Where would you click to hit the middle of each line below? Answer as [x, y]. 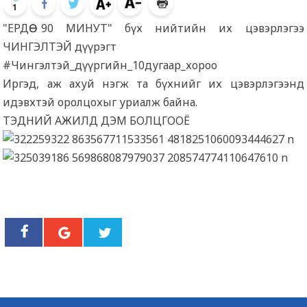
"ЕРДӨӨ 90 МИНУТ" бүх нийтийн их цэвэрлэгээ [153, 28]
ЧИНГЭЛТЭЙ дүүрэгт [61, 47]
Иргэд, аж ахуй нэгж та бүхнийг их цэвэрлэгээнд [153, 84]
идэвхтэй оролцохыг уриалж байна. [100, 102]
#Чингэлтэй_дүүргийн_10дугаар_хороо [110, 65]
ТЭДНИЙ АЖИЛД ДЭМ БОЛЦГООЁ [98, 121]
